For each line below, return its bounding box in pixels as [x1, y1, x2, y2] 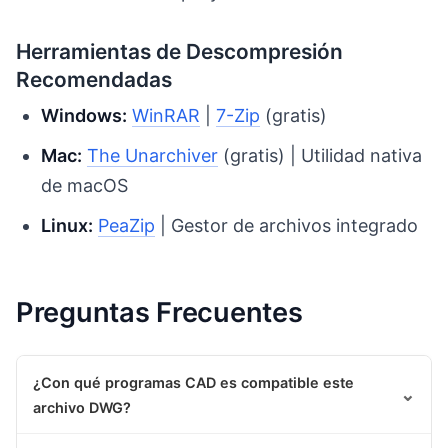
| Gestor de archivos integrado [155, 214, 419, 236]
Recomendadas [16, 66, 172, 92]
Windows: [41, 105, 128, 127]
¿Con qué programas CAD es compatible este [33, 373, 354, 391]
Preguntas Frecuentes [16, 296, 303, 330]
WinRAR [132, 105, 201, 127]
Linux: [41, 214, 94, 236]
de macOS [41, 175, 129, 197]
